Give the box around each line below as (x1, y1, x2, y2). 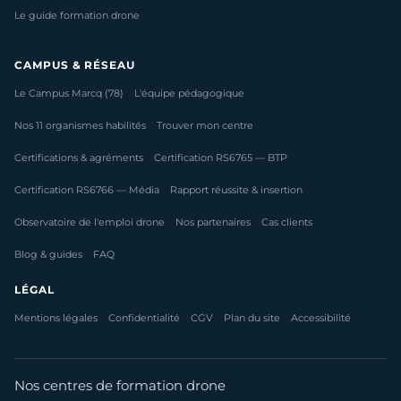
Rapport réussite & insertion (170, 183, 303, 197)
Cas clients (261, 216, 312, 229)
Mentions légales (14, 311, 98, 325)
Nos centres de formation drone (14, 377, 226, 394)
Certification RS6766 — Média (14, 183, 159, 197)
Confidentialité (108, 311, 180, 325)
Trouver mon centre (157, 119, 253, 132)
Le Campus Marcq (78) (14, 87, 124, 100)
